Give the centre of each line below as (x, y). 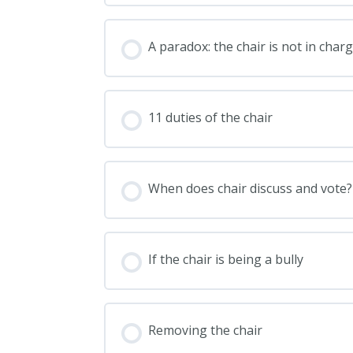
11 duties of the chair (210, 117)
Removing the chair (205, 330)
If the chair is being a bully (226, 259)
